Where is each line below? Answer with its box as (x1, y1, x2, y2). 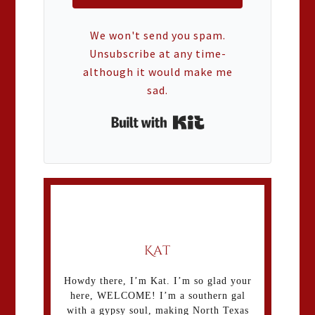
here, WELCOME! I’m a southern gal (70, 290, 245, 301)
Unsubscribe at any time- (89, 46, 226, 60)
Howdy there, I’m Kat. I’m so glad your (63, 275, 252, 286)
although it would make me (82, 64, 233, 79)
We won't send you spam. (89, 27, 226, 42)
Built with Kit (204, 111, 270, 126)
